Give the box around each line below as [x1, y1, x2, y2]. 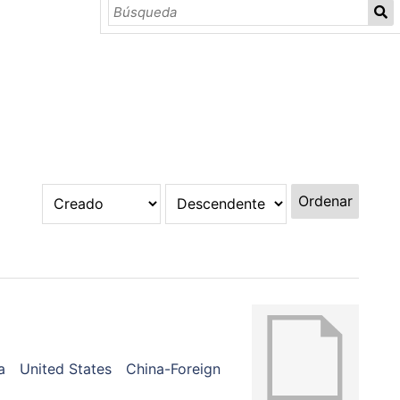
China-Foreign [125, 359, 221, 378]
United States [19, 359, 112, 378]
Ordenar [297, 192, 353, 211]
